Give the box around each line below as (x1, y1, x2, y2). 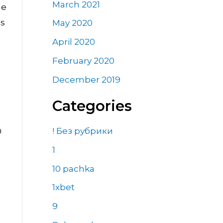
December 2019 (52, 74, 120, 85)
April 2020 (52, 37, 95, 47)
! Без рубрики (52, 126, 113, 136)
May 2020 (52, 18, 93, 28)
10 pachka (52, 163, 95, 174)
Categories (52, 97, 132, 114)
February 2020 (52, 55, 114, 66)
